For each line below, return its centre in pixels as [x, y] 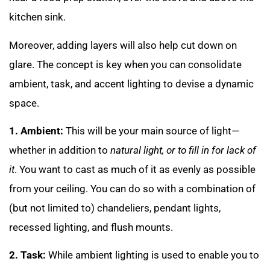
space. [24, 103]
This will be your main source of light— [151, 131]
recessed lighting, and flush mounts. [91, 228]
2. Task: [27, 255]
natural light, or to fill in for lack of [183, 150]
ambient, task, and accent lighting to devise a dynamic [131, 83]
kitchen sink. [37, 17]
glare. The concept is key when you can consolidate [125, 64]
